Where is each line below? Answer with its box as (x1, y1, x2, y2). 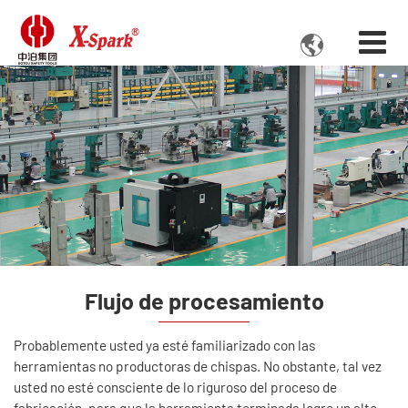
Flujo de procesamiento (84, 287, 324, 315)
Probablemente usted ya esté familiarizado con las (14, 337, 315, 354)
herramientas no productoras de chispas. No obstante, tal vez (14, 358, 382, 375)
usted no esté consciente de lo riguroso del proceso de (14, 379, 337, 396)
